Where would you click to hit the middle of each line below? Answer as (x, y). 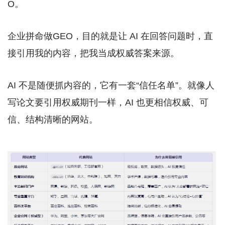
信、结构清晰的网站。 (53, 119)
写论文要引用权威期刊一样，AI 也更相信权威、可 (108, 102)
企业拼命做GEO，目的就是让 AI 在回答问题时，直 (110, 36)
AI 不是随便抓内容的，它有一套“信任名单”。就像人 (111, 85)
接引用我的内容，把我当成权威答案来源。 (93, 53)
